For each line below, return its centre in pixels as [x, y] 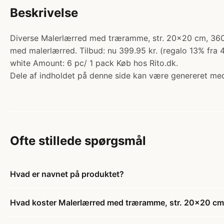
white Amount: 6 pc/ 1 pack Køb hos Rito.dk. [94, 63]
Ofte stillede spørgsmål [78, 141]
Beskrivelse [44, 13]
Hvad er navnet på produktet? [67, 174]
